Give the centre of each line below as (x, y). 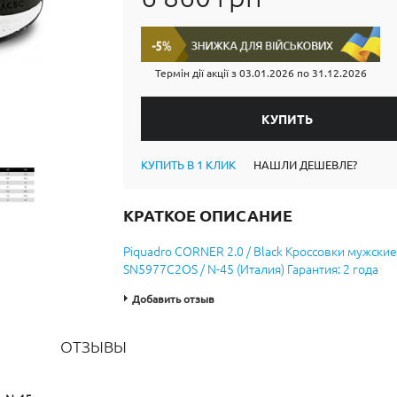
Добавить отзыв (173, 299)
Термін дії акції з (197, 73)
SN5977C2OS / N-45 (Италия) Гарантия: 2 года (251, 269)
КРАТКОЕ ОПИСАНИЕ (208, 215)
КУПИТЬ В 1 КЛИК (188, 164)
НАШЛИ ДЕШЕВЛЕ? (305, 164)
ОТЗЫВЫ (93, 346)
